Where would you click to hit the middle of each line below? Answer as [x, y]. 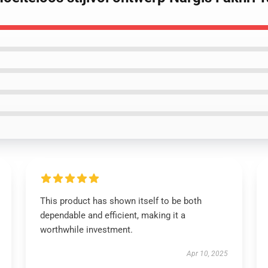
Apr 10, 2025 [208, 254]
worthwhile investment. [86, 230]
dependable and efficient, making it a [112, 215]
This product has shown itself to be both [121, 201]
